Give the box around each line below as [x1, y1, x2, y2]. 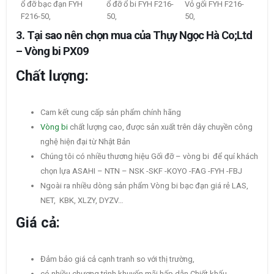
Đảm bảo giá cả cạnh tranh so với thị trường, [40, 254, 194, 264]
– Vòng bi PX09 [16, 45, 91, 59]
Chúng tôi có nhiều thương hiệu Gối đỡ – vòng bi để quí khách [40, 152, 258, 161]
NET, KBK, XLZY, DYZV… [40, 196, 124, 206]
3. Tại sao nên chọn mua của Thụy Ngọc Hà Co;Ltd [16, 29, 252, 43]
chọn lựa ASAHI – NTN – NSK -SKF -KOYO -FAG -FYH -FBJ [40, 166, 242, 176]
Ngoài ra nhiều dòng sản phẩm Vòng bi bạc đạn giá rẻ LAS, [40, 181, 248, 191]
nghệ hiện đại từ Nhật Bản [40, 137, 130, 147]
